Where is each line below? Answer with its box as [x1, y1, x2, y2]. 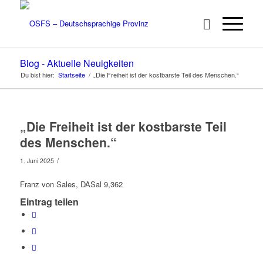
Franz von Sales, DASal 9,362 [19, 178, 123, 190]
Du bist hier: [20, 70, 55, 79]
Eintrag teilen [19, 195, 79, 209]
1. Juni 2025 [19, 156, 54, 165]
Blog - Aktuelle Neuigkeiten [19, 56, 134, 70]
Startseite [58, 70, 85, 79]
